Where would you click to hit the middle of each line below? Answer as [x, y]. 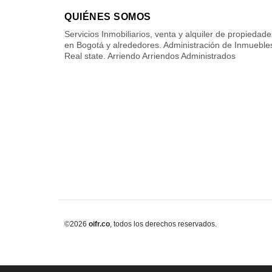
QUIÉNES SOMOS [108, 16]
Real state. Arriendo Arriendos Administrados [150, 56]
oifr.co [99, 224]
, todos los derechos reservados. [163, 224]
